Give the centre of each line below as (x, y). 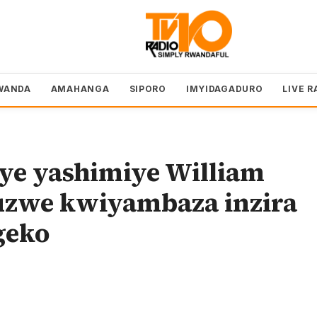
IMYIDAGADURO (224, 88)
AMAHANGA (80, 88)
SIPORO (148, 88)
